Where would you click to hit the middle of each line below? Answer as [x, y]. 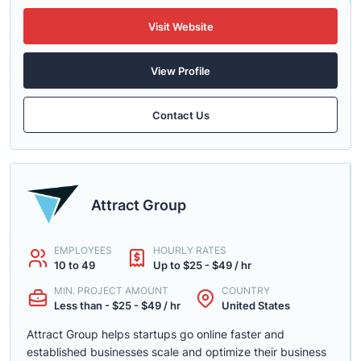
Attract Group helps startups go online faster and [156, 334]
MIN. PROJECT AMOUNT [111, 290]
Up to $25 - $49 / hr [202, 265]
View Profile [180, 71]
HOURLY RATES [190, 250]
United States [256, 305]
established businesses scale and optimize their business [176, 352]
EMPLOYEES [83, 250]
